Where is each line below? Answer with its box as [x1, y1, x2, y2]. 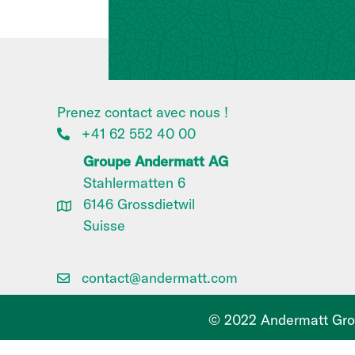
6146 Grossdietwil [83, 195, 195, 214]
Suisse [83, 216, 125, 235]
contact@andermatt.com [82, 269, 238, 288]
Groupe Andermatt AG [83, 152, 228, 171]
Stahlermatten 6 [83, 174, 185, 193]
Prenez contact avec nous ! [57, 103, 228, 122]
